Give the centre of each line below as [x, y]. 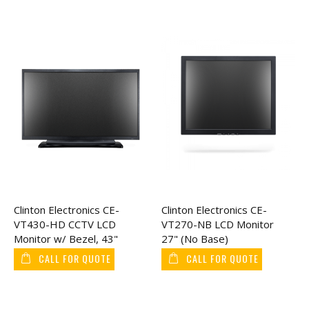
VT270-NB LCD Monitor [218, 224]
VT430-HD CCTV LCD [65, 224]
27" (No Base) [195, 238]
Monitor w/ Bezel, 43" [66, 238]
